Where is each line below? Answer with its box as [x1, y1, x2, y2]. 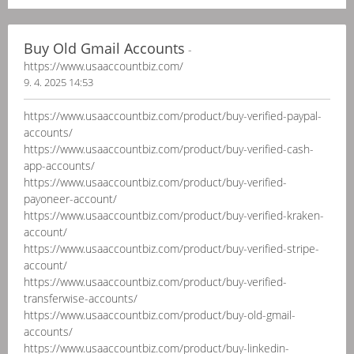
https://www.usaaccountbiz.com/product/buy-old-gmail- [24, 307, 296, 322]
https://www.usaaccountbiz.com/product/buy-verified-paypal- [24, 108, 322, 123]
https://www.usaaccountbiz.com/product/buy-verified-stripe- [24, 241, 319, 256]
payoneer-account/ [24, 191, 117, 206]
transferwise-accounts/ [24, 291, 137, 306]
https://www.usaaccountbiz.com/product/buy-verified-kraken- [24, 208, 324, 223]
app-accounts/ [24, 158, 95, 173]
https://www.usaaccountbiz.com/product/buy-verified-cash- [24, 141, 314, 156]
